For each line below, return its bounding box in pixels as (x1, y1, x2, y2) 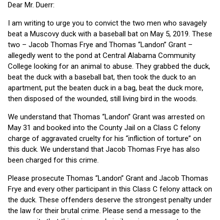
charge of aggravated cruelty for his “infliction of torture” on (8, 134, 201, 143)
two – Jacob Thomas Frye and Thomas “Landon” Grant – (8, 40, 192, 50)
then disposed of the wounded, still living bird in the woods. (8, 94, 197, 104)
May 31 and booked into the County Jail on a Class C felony (8, 123, 200, 133)
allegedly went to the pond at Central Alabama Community (8, 51, 195, 60)
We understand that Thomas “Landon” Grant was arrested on (8, 112, 205, 122)
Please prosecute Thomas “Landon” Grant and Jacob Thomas (8, 174, 208, 183)
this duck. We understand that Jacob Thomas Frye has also (8, 145, 200, 154)
